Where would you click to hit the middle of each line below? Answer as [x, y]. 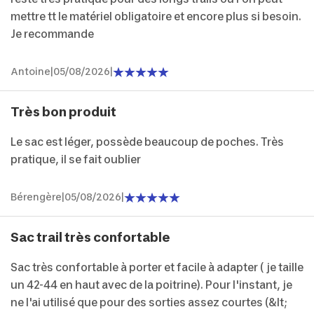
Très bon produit [63, 112]
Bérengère [36, 197]
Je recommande [52, 34]
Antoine [30, 72]
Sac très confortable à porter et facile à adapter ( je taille [157, 268]
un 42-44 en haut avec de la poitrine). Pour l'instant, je [151, 285]
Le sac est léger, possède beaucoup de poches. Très [147, 142]
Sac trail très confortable [90, 238]
